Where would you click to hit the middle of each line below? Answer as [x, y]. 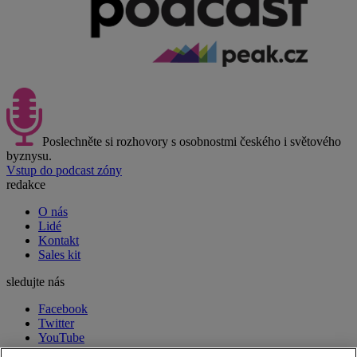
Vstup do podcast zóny [64, 170]
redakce [26, 184]
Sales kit [59, 254]
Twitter [56, 323]
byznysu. [29, 155]
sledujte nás [35, 281]
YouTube [61, 337]
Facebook [63, 308]
